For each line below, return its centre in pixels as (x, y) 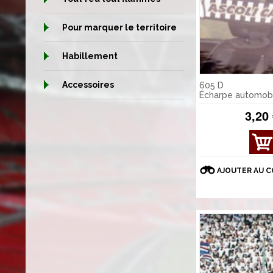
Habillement (90, 56)
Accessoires (88, 85)
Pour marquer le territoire (119, 27)
